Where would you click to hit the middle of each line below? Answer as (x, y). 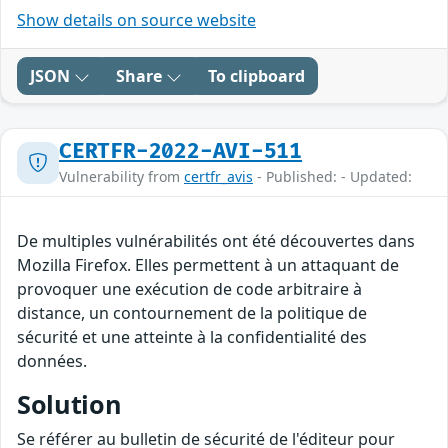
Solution (69, 404)
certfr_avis (218, 177)
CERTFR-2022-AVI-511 (181, 152)
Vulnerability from (121, 177)
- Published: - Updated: (332, 177)
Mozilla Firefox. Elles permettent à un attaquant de (208, 265)
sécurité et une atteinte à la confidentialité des (192, 337)
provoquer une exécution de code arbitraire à (189, 289)
